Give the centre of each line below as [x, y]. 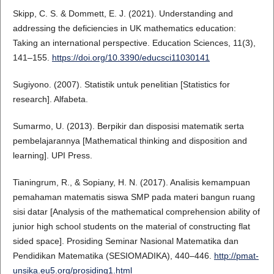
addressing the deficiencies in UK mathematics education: [124, 28]
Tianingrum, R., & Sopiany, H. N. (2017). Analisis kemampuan [131, 182]
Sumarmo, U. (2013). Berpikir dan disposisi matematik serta [128, 126]
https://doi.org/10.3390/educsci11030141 [131, 57]
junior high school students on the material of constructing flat [131, 226]
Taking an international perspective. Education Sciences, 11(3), [134, 43]
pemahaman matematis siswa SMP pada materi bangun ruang [134, 197]
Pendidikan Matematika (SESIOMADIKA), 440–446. [113, 255]
